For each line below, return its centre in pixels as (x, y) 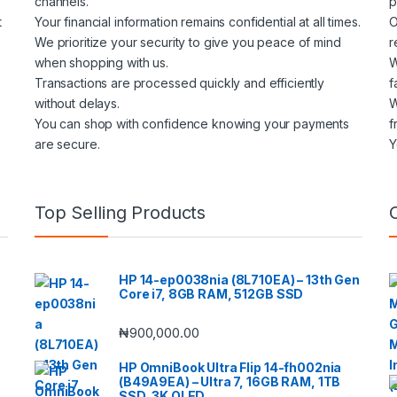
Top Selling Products (121, 212)
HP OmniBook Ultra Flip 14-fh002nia (230, 368)
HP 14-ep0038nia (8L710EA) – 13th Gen (239, 279)
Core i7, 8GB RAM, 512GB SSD (211, 293)
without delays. (77, 103)
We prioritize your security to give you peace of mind (188, 42)
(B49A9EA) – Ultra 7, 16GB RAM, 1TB (230, 382)
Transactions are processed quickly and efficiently (179, 82)
